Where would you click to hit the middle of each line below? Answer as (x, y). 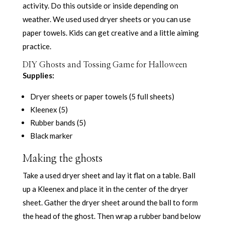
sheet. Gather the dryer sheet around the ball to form (110, 202)
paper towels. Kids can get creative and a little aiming (110, 32)
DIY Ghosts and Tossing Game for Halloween (105, 65)
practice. (37, 46)
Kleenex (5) (49, 109)
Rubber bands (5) (58, 122)
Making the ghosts (62, 158)
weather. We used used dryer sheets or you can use (106, 19)
